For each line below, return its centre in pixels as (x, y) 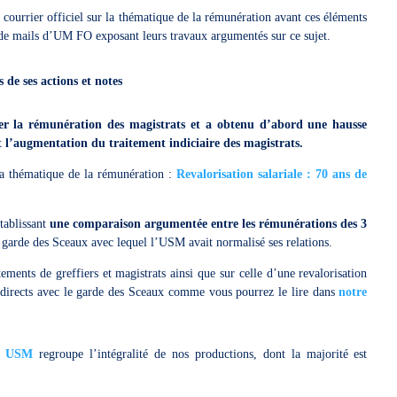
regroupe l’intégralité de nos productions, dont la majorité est (200, 354)
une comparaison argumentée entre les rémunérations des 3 (209, 224)
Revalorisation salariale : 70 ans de (272, 174)
